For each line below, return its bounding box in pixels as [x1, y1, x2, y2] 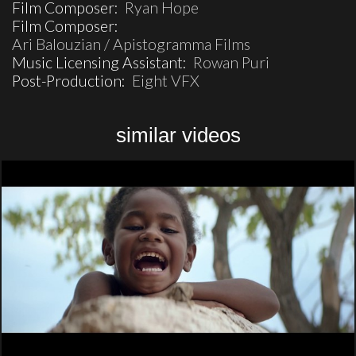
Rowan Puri [193, 52, 269, 72]
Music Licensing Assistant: [12, 52, 193, 72]
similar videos [115, 122, 241, 147]
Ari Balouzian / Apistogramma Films [12, 34, 250, 53]
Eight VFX [132, 71, 199, 90]
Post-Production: [12, 71, 132, 90]
